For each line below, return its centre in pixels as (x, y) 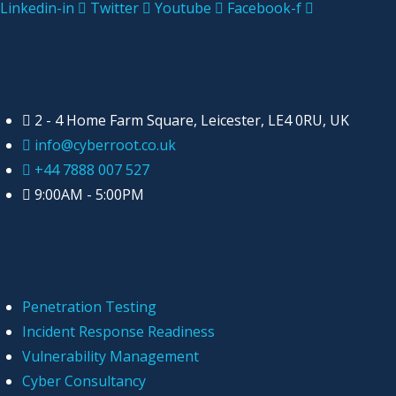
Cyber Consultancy (84, 381)
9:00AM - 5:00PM (89, 194)
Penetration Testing (89, 307)
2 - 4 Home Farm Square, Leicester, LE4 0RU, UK (192, 120)
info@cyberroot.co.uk (105, 145)
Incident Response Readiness (118, 331)
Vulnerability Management (110, 356)
